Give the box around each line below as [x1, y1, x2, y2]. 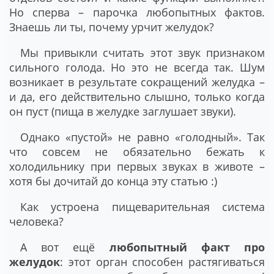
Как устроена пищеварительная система [20, 199, 265, 215]
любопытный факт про [109, 240, 265, 255]
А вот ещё [20, 240, 109, 255]
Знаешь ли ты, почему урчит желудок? [9, 20, 214, 35]
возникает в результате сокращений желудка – [9, 75, 265, 90]
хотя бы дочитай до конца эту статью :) [9, 174, 217, 189]
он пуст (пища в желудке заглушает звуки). [9, 104, 236, 119]
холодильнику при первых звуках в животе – [9, 159, 265, 174]
